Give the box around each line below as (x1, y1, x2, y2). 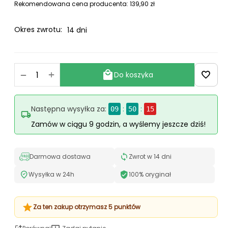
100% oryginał (129, 170, 171, 179)
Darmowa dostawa (30, 152, 91, 161)
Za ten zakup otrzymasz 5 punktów (33, 203, 140, 211)
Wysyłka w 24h (28, 170, 74, 179)
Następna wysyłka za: (31, 104, 106, 114)
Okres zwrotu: (14, 24, 62, 35)
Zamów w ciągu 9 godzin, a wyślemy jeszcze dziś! (31, 119, 206, 129)
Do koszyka (113, 70, 153, 80)
